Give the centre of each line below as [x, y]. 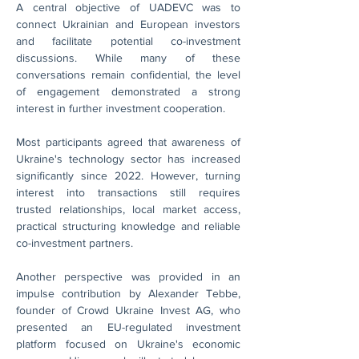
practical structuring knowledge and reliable [128, 226]
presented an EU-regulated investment [128, 327]
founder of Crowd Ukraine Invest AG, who [128, 310]
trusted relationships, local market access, [128, 209]
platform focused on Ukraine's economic [128, 344]
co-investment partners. [75, 243]
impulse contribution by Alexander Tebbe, [128, 293]
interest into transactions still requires [128, 192]
